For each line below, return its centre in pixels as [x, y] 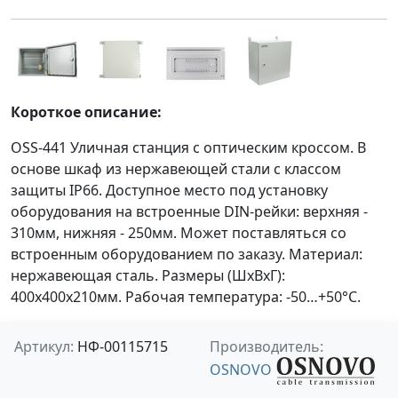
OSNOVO [243, 369]
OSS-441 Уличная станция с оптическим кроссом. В [188, 147]
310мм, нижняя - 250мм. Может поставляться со [179, 233]
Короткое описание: [86, 112]
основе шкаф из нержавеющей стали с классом [176, 169]
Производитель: [267, 346]
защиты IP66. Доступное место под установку [169, 190]
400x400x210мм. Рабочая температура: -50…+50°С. [186, 297]
